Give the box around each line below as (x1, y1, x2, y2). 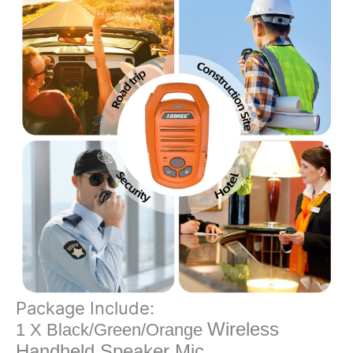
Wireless (207, 318, 279, 340)
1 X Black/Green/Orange (16, 319, 203, 340)
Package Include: (16, 297, 154, 318)
